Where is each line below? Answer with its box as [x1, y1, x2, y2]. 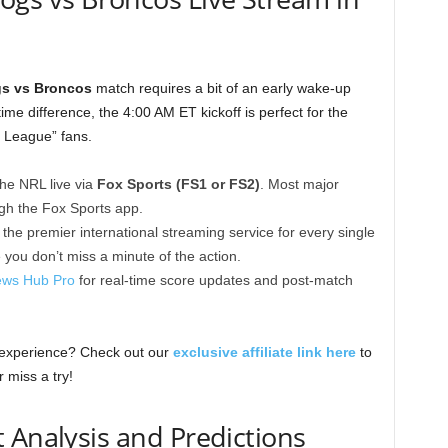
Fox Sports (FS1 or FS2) [96, 176, 260, 192]
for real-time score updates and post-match [74, 272, 353, 288]
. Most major [259, 176, 339, 192]
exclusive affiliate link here [172, 344, 356, 360]
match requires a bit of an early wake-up [91, 80, 351, 96]
